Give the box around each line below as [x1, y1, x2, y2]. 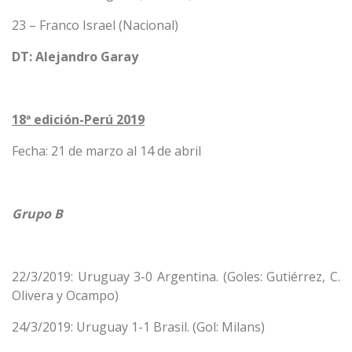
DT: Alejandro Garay [12, 48, 138, 65]
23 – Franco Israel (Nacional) [12, 16, 178, 34]
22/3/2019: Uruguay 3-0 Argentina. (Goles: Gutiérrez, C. [12, 268, 340, 285]
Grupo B [12, 205, 63, 222]
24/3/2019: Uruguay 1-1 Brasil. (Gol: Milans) [12, 318, 265, 335]
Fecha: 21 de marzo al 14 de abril [12, 142, 201, 159]
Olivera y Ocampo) [12, 287, 119, 304]
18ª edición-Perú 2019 [12, 111, 145, 128]
